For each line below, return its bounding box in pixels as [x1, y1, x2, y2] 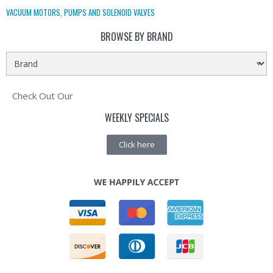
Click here [118, 138, 155, 150]
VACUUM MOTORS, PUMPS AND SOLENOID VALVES [6, 5, 155, 18]
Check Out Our [12, 89, 73, 102]
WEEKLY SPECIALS [104, 110, 169, 125]
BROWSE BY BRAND [100, 29, 173, 44]
